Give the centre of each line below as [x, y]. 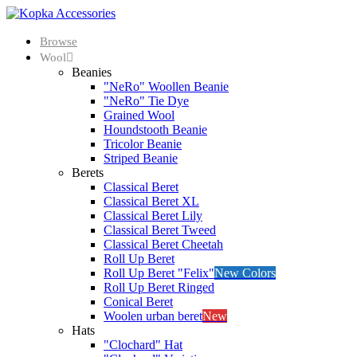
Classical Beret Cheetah [163, 244]
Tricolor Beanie [143, 144]
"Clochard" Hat [143, 345]
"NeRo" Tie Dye [146, 101]
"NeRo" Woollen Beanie [166, 86]
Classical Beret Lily [153, 216]
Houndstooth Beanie [155, 129]
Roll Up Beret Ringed [159, 287]
